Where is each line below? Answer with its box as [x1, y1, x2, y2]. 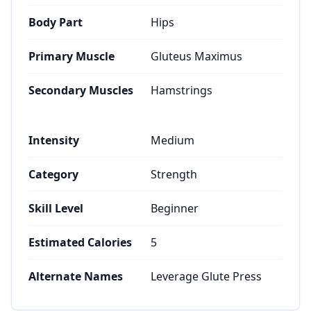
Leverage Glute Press [151, 269, 262, 284]
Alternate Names [28, 269, 123, 284]
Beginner [151, 201, 199, 216]
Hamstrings [151, 83, 212, 98]
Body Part [28, 15, 83, 30]
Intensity [28, 133, 79, 148]
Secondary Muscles [28, 83, 133, 98]
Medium [151, 133, 194, 148]
